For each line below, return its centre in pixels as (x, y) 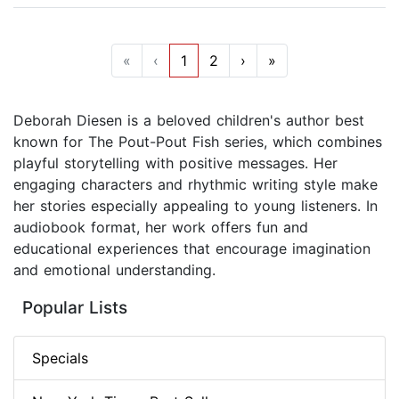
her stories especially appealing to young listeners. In (195, 206)
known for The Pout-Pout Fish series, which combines (198, 142)
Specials (60, 358)
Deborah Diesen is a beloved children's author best (189, 121)
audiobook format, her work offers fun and (161, 228)
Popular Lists (75, 308)
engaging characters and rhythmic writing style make (195, 185)
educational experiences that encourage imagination (192, 249)
